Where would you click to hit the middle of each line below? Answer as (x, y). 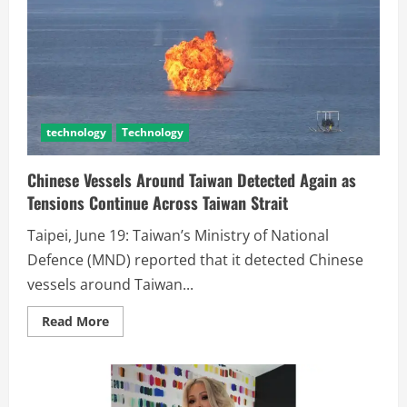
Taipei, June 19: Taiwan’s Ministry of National (178, 235)
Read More (75, 321)
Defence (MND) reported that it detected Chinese (195, 259)
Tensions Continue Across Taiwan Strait (158, 202)
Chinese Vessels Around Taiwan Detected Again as (192, 179)
